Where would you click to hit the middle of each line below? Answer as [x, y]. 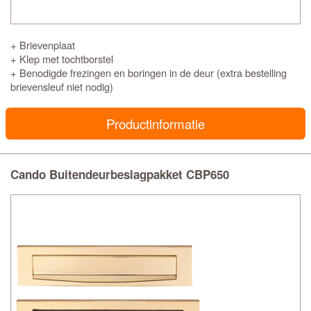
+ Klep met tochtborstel [62, 59]
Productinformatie [155, 124]
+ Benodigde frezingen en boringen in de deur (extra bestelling [149, 73]
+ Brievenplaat [43, 45]
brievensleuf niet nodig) [62, 86]
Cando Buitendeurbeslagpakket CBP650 [120, 174]
